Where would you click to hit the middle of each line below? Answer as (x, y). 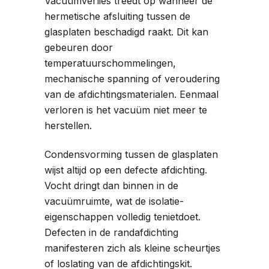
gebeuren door (79, 47)
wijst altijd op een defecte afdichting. (126, 170)
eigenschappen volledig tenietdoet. (122, 216)
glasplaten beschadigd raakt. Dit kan (126, 32)
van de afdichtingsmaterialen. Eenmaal (131, 94)
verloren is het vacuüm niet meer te (126, 110)
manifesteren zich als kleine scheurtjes (132, 248)
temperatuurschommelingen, (110, 63)
